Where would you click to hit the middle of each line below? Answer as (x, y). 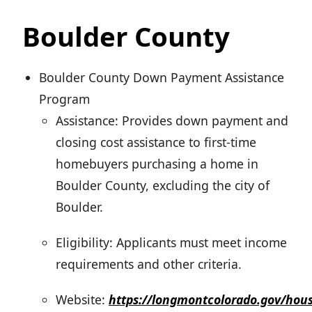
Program (64, 99)
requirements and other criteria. (149, 264)
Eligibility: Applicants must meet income (171, 243)
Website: (82, 300)
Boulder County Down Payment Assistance (162, 78)
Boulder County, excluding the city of (163, 186)
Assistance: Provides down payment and (172, 121)
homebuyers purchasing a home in (157, 164)
